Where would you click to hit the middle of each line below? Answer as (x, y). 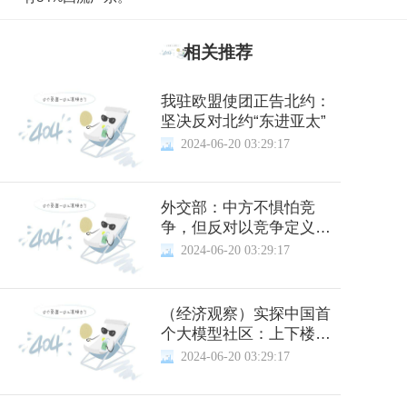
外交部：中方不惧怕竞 (238, 207)
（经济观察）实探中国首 (245, 313)
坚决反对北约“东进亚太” (243, 121)
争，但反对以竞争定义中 (245, 227)
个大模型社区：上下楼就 (245, 333)
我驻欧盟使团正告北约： (245, 101)
